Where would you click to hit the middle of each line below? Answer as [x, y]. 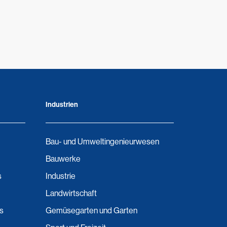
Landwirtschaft [71, 193]
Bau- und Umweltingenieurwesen [102, 142]
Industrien [62, 105]
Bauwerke [63, 159]
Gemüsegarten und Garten [91, 211]
